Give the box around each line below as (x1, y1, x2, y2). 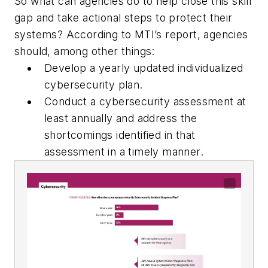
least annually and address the (44, 112, 197, 125)
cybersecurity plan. (44, 78, 153, 92)
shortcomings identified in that (44, 129, 196, 142)
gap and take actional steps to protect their (14, 11, 233, 25)
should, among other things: (14, 45, 159, 58)
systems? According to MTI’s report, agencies (14, 28, 248, 41)
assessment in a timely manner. (44, 145, 207, 159)
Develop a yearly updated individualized (44, 62, 243, 75)
